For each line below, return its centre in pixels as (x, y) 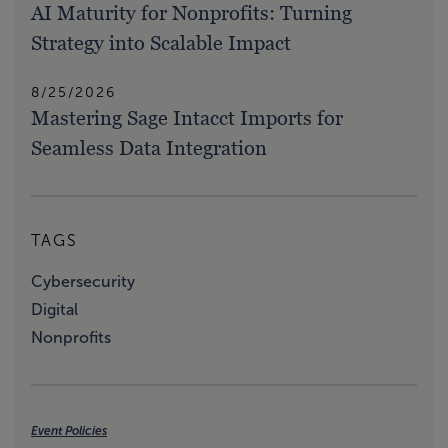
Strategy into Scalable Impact (161, 43)
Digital (54, 309)
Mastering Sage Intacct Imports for (187, 118)
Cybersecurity (83, 281)
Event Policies (69, 431)
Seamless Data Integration (149, 148)
